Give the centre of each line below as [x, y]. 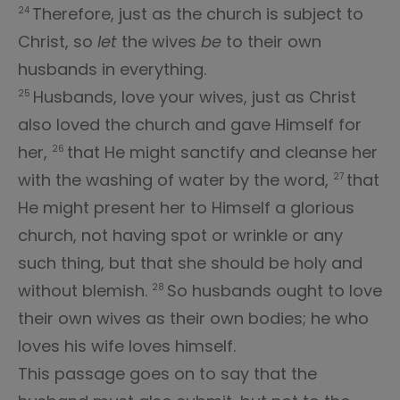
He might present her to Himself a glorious [186, 208]
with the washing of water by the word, [175, 180]
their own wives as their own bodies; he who [193, 318]
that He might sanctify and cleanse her [222, 152]
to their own [271, 42]
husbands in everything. [112, 69]
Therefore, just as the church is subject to [198, 14]
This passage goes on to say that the [167, 374]
